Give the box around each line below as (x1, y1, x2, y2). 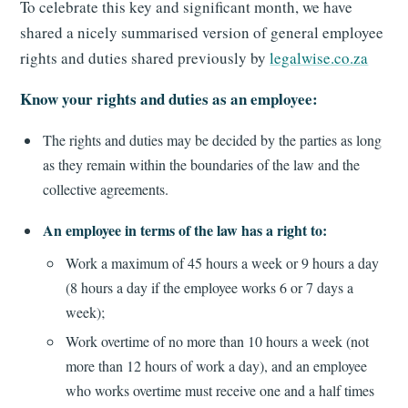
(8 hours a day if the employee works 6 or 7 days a (65, 278, 353, 298)
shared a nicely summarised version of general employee (20, 22, 384, 44)
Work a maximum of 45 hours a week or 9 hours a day (65, 253, 379, 273)
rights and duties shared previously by (20, 47, 270, 69)
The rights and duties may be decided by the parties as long (43, 130, 382, 150)
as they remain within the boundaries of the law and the (43, 155, 361, 175)
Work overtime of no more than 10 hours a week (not (65, 331, 369, 352)
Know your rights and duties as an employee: (20, 87, 319, 111)
